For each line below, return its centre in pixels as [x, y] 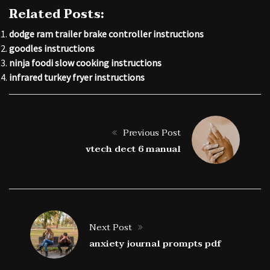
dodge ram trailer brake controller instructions [106, 33]
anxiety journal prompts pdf [155, 243]
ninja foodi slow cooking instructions [85, 62]
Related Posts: [56, 14]
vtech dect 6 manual [133, 149]
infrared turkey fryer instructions [77, 77]
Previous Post [152, 132]
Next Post [111, 227]
